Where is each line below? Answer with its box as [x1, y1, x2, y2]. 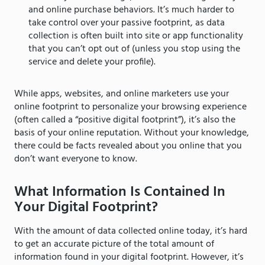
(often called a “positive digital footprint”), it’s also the [14, 112, 235, 128]
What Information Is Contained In [14, 180, 225, 203]
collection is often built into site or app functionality [28, 28, 243, 44]
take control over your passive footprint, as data [28, 15, 225, 31]
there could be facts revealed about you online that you [14, 138, 242, 154]
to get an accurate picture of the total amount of [14, 236, 214, 252]
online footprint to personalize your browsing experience [14, 99, 247, 115]
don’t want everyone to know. [14, 151, 140, 167]
